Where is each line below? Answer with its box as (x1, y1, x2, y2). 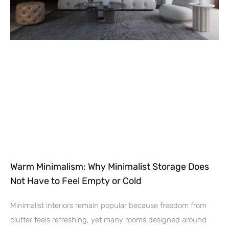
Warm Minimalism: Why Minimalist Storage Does (10, 161, 209, 173)
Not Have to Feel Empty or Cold (10, 175, 142, 187)
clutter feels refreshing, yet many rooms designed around (10, 215, 207, 225)
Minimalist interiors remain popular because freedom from (10, 201, 207, 211)
